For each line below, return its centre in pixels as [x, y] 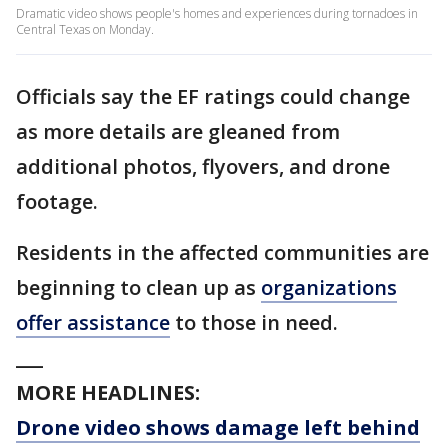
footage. [57, 201]
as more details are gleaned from [178, 131]
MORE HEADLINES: [110, 392]
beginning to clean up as [138, 287]
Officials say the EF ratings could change [213, 96]
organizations [329, 287]
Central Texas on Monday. [85, 29]
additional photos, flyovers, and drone [203, 166]
